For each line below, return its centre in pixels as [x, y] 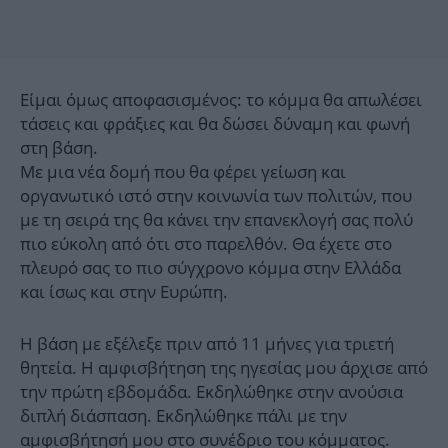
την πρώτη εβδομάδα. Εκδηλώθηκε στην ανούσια [211, 392]
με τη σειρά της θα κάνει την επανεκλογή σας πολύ [216, 220]
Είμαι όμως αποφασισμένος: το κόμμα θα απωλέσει [221, 100]
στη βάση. [59, 148]
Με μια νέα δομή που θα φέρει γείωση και [183, 172]
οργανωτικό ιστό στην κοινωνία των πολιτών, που [216, 196]
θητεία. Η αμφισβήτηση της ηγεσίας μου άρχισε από [224, 368]
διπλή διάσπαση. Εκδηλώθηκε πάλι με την [183, 416]
